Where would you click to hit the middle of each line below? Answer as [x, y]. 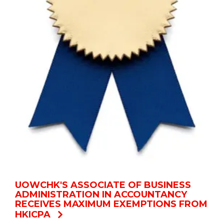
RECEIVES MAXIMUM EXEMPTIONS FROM [111, 204]
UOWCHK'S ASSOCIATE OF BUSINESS [103, 185]
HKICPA [33, 215]
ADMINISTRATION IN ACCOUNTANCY [101, 195]
